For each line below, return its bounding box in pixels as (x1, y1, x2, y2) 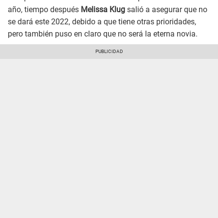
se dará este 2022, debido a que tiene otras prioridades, (8, 17, 196, 27)
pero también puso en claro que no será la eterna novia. (8, 29, 198, 39)
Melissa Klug (81, 5, 125, 15)
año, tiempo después (8, 5, 81, 15)
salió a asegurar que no (125, 5, 207, 15)
